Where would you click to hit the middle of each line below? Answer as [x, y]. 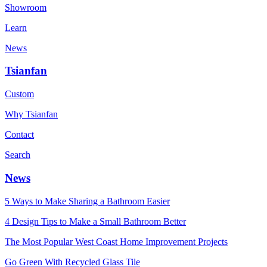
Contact [19, 135]
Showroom [26, 7]
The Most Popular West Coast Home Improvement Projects [116, 241]
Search [18, 155]
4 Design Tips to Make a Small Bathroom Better [95, 221]
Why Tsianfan [31, 114]
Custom [19, 94]
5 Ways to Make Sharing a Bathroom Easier [87, 201]
